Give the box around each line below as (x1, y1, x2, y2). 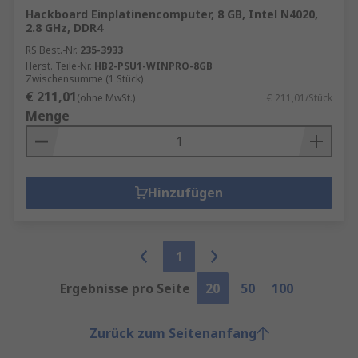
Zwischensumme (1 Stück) (26, 72, 143, 86)
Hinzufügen (148, 184, 223, 201)
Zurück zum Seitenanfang (89, 324, 257, 342)
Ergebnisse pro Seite (59, 280, 190, 297)
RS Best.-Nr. (26, 43, 78, 57)
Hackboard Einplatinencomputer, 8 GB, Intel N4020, (26, 6, 318, 22)
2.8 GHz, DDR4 (26, 20, 103, 35)
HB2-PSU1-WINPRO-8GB (94, 59, 213, 73)
